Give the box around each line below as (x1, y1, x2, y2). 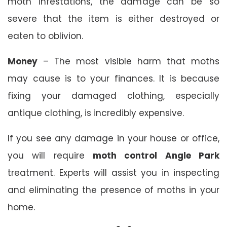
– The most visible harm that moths (37, 55, 219, 67)
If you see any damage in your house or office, (8, 132, 219, 144)
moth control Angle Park (93, 149, 219, 162)
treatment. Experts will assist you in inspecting (8, 166, 219, 179)
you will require (8, 149, 93, 162)
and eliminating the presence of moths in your (8, 183, 219, 196)
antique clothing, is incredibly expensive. (8, 106, 184, 119)
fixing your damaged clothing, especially (8, 89, 219, 102)
